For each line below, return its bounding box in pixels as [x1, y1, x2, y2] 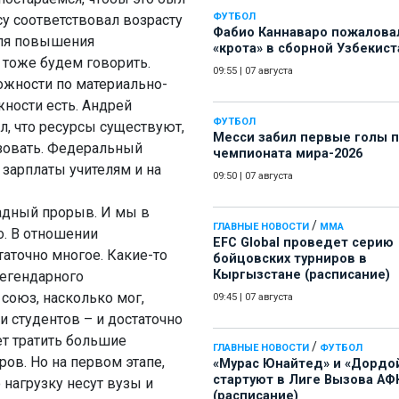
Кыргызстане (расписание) [213, 267, 390, 283]
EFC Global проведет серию [213, 235, 394, 251]
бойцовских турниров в [213, 251, 367, 267]
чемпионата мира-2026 [213, 146, 362, 162]
